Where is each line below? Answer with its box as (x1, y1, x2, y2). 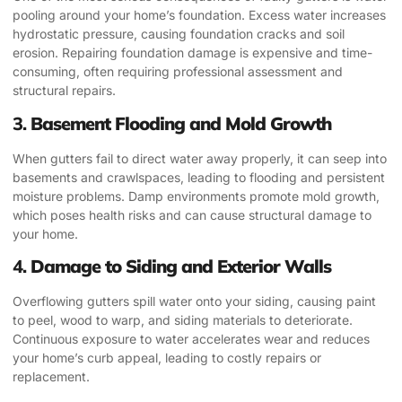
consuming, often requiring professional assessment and (13, 64, 343, 80)
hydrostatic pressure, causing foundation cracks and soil (13, 26, 345, 42)
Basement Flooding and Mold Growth (31, 111, 331, 135)
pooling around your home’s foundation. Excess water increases (13, 7, 386, 23)
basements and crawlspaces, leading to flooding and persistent (13, 169, 385, 185)
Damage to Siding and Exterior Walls (31, 255, 331, 278)
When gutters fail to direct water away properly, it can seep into (13, 150, 387, 166)
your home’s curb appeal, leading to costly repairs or (13, 350, 321, 366)
